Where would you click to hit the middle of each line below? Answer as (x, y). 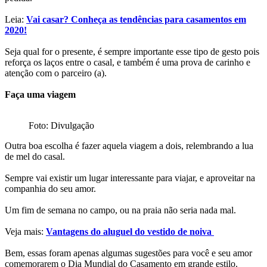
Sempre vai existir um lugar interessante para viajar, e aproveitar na (130, 178)
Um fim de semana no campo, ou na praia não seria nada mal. (120, 210)
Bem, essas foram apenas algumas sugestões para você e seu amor (128, 253)
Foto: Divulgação (61, 125)
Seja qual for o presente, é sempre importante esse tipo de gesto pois (132, 51)
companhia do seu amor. (52, 188)
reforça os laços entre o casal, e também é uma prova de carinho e (128, 62)
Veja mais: (25, 231)
